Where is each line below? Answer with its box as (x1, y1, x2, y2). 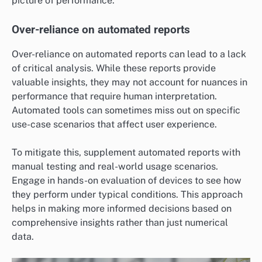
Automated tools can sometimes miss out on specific (12, 105, 240, 116)
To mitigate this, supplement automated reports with (12, 147, 240, 158)
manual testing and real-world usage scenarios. (12, 161, 218, 173)
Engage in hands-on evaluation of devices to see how (12, 175, 242, 187)
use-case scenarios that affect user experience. (12, 119, 217, 130)
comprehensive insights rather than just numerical (12, 217, 228, 229)
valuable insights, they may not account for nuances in (12, 77, 247, 88)
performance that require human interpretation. (12, 91, 217, 102)
